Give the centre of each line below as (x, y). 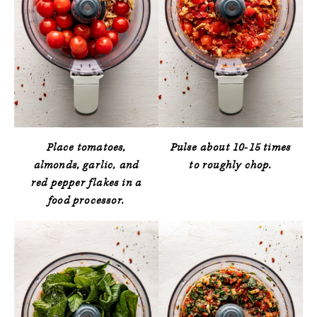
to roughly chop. (231, 165)
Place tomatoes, (86, 147)
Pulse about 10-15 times (231, 147)
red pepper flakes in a (86, 183)
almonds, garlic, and (86, 165)
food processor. (86, 200)
